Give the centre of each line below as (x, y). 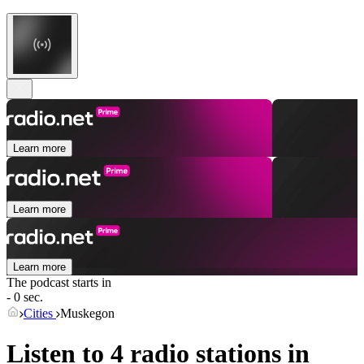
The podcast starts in (59, 283)
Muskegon (87, 314)
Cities (40, 314)
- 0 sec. (25, 297)
